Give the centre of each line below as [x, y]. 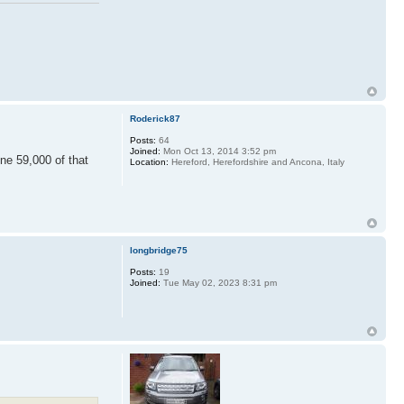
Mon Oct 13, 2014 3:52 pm [218, 151]
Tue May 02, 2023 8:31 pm [218, 282]
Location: [149, 162]
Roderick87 [155, 119]
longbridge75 [158, 250]
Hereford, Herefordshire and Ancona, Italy [256, 162]
